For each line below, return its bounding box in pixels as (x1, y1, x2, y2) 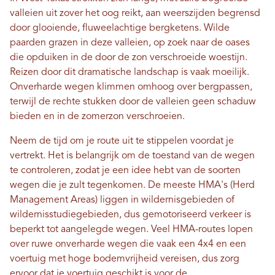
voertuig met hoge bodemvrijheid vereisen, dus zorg (10, 254, 239, 264)
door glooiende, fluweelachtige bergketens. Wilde (10, 23, 230, 33)
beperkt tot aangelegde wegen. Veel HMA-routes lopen (10, 224, 253, 234)
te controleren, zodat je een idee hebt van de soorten (10, 165, 241, 176)
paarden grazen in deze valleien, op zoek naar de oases (10, 37, 250, 48)
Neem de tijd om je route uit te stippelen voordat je (10, 136, 234, 146)
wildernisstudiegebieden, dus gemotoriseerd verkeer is (10, 209, 251, 220)
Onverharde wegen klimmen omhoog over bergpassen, (10, 82, 252, 92)
